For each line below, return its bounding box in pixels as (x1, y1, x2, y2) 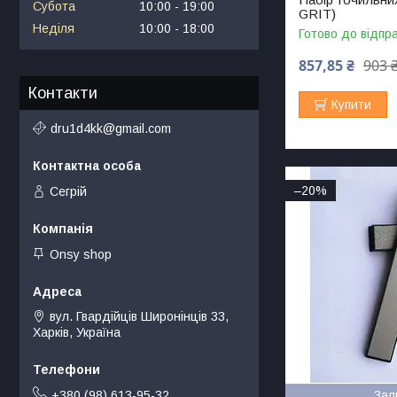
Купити (331, 97, 372, 112)
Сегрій (50, 183, 87, 198)
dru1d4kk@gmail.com (51, 121, 171, 136)
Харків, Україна (33, 325, 121, 340)
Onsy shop (50, 247, 112, 262)
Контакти (28, 84, 97, 103)
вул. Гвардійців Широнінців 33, (50, 309, 229, 324)
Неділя (33, 21, 74, 36)
